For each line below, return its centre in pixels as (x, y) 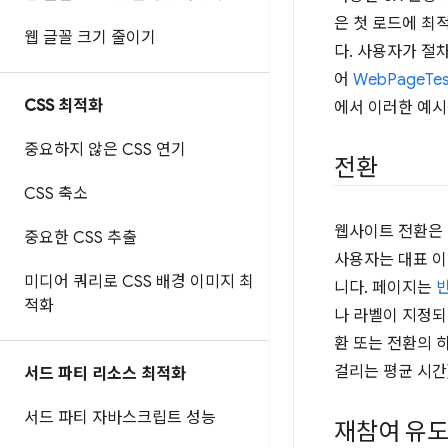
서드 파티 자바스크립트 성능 (120, 418)
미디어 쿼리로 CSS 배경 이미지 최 (139, 282)
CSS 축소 (56, 194)
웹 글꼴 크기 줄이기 (90, 38)
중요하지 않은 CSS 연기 (105, 150)
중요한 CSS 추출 (80, 238)
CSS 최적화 (63, 106)
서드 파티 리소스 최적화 (105, 374)
